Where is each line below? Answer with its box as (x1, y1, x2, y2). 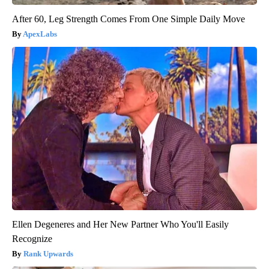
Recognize (12, 234, 52, 244)
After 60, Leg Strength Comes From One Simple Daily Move (12, 14, 245, 25)
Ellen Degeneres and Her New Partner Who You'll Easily (12, 219, 229, 230)
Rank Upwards (23, 249, 73, 259)
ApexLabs (23, 29, 57, 39)
